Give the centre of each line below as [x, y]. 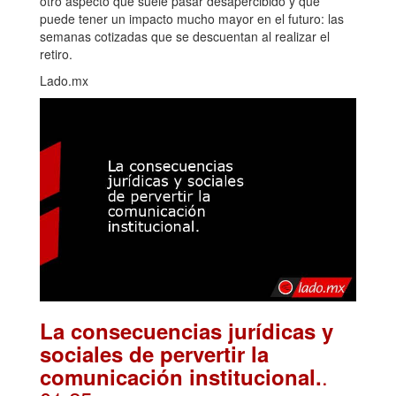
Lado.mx [64, 81]
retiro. [56, 54]
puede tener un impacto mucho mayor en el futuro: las [192, 19]
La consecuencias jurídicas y [187, 331]
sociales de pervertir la [154, 354]
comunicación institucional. [181, 377]
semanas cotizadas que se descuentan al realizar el [185, 37]
